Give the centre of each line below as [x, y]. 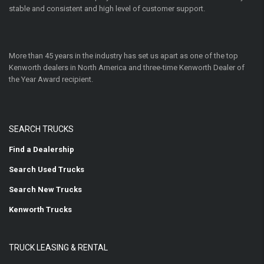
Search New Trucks [45, 189]
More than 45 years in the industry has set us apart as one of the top [123, 56]
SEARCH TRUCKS [41, 129]
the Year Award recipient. [51, 79]
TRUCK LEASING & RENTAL [58, 247]
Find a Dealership [42, 149]
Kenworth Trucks [40, 209]
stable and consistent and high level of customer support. [107, 9]
